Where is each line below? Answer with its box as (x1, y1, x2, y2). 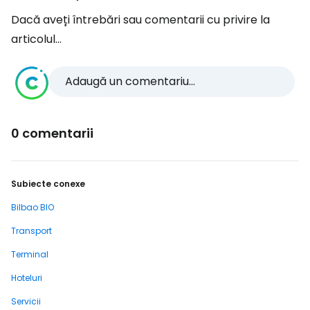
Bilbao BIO (11, 201, 54, 213)
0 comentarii (11, 125, 93, 142)
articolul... (11, 31, 62, 47)
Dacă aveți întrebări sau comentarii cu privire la (11, 12, 270, 28)
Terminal (11, 248, 48, 260)
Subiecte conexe (11, 178, 85, 190)
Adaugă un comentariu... (65, 73, 195, 89)
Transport (11, 225, 52, 237)
